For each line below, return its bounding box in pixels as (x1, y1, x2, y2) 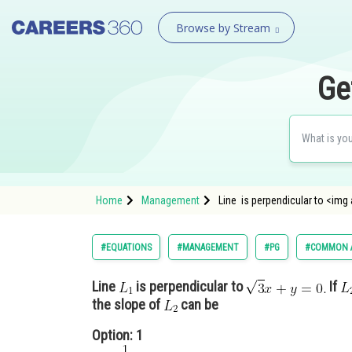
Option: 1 (92, 326, 143, 343)
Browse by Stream (175, 20, 270, 35)
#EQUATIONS (101, 242, 152, 253)
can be (178, 295, 218, 313)
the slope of (92, 295, 163, 313)
